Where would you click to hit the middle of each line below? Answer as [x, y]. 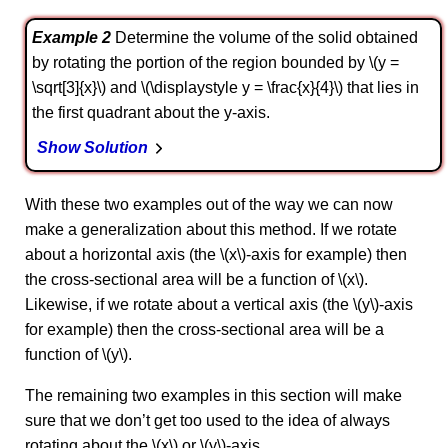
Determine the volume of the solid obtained [264, 37]
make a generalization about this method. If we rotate [211, 229]
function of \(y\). [78, 354]
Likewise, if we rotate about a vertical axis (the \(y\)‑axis [219, 304]
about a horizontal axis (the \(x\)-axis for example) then [216, 254]
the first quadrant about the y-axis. [151, 112]
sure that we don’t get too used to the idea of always [207, 420]
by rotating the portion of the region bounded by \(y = [215, 62]
